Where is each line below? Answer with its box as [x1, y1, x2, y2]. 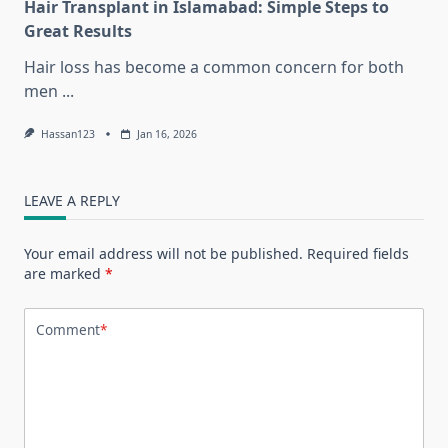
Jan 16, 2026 [136, 126, 197, 141]
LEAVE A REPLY [24, 190, 120, 210]
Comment [36, 320, 100, 340]
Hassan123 [40, 126, 95, 141]
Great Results [24, 19, 132, 42]
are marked [24, 263, 105, 283]
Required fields [307, 243, 409, 263]
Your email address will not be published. [24, 243, 303, 263]
